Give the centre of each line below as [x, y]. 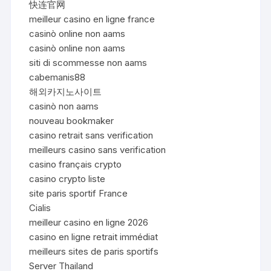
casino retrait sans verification [91, 135]
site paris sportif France [79, 193]
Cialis [40, 207]
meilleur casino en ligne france [92, 19]
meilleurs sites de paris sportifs [94, 251]
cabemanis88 [57, 77]
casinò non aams [64, 106]
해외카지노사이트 [66, 91]
